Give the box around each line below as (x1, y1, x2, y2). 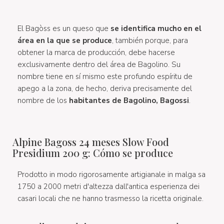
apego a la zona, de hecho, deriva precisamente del (17, 83, 192, 93)
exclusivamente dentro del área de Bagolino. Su (17, 59, 180, 69)
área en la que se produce (17, 35, 112, 45)
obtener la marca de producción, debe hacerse (17, 47, 175, 57)
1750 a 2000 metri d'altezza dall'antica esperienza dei (17, 181, 199, 191)
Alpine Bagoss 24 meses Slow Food (12, 135, 169, 148)
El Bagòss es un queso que (17, 23, 110, 33)
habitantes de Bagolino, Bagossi (69, 95, 189, 105)
